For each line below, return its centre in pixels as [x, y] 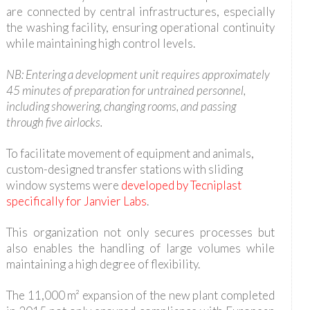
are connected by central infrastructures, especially [140, 11]
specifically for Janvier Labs [76, 201]
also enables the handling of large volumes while [140, 248]
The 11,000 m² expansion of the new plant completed [140, 295]
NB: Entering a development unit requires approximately [138, 74]
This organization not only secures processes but [140, 232]
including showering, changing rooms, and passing [121, 106]
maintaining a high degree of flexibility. [103, 264]
